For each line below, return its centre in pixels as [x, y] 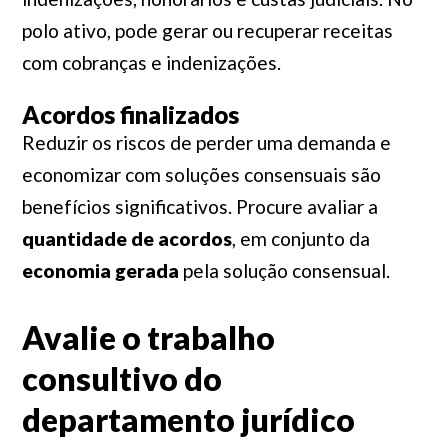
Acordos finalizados [130, 114]
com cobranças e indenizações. [151, 62]
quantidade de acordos [126, 238]
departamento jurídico [188, 419]
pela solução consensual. [284, 270]
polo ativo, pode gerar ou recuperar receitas [207, 30]
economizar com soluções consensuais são [201, 174]
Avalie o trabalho [148, 337]
